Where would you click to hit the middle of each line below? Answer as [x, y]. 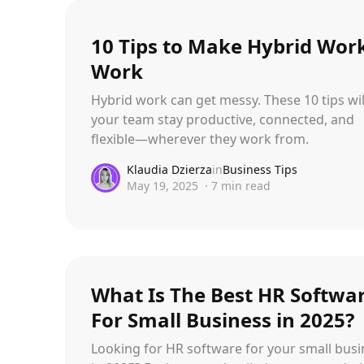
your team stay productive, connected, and [223, 119]
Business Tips [260, 169]
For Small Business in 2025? [223, 320]
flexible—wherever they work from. [200, 139]
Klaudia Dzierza [169, 169]
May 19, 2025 [162, 186]
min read [244, 186]
